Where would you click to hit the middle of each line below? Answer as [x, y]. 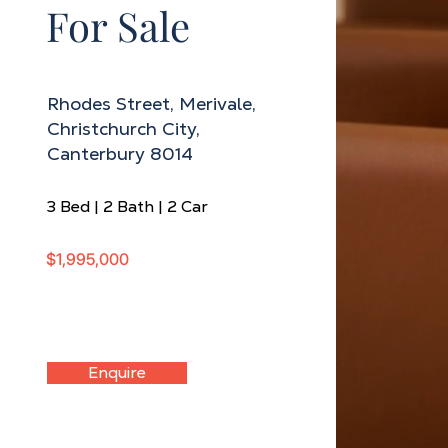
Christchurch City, [123, 128]
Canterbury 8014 [119, 153]
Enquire [116, 372]
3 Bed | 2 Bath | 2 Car [127, 206]
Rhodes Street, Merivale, [151, 103]
